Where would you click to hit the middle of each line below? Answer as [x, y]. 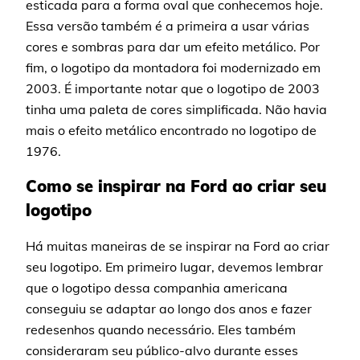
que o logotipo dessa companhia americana [157, 288]
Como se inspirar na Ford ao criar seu [176, 186]
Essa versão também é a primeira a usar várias [168, 26]
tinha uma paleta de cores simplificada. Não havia [177, 109]
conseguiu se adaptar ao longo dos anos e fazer [169, 309]
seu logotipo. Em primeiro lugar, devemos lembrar [175, 267]
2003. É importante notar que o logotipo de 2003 [173, 88]
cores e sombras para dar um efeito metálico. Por [173, 47]
